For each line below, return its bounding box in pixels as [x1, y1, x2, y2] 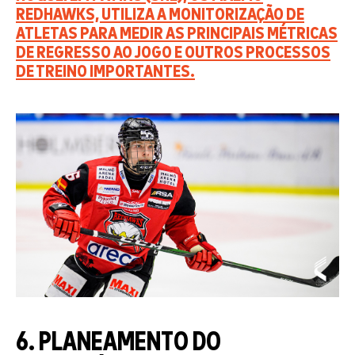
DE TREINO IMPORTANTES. [16, 63, 195, 82]
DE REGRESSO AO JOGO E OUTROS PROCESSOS [16, 44, 330, 63]
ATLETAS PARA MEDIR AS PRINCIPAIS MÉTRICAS [16, 25, 338, 44]
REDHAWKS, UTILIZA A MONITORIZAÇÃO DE [16, 6, 304, 25]
